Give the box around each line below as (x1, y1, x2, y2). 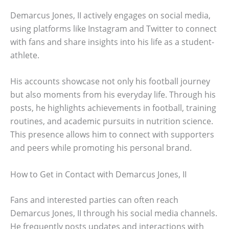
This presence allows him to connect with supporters (10, 129, 214, 141)
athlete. (10, 49, 39, 61)
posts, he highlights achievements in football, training (10, 102, 216, 114)
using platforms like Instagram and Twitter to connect (10, 22, 217, 34)
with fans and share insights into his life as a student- (10, 36, 214, 48)
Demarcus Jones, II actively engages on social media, (10, 9, 211, 21)
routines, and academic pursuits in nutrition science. (10, 116, 213, 127)
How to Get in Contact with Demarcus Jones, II (10, 168, 187, 180)
